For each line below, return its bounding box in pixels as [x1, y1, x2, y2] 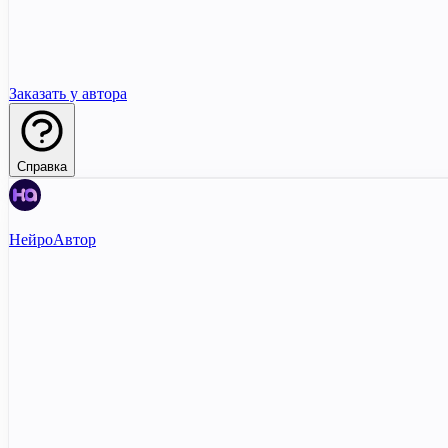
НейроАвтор [9, 231, 96, 248]
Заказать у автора [9, 85, 127, 102]
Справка [17, 159, 67, 174]
